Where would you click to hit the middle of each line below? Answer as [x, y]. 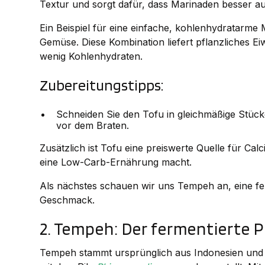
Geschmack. [67, 200]
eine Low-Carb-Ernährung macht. [116, 162]
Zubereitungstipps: [102, 85]
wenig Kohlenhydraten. [91, 56]
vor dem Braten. [93, 126]
